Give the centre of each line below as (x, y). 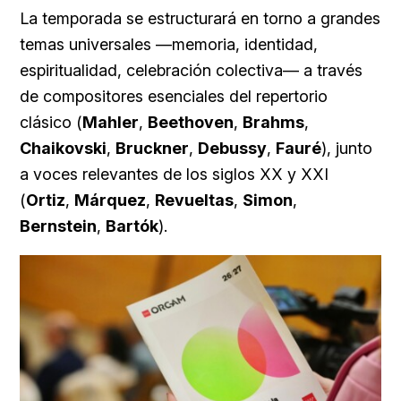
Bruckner (152, 149)
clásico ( (51, 123)
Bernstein (58, 226)
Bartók (132, 226)
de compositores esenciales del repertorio (174, 97)
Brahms (273, 123)
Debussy (232, 149)
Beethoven (191, 123)
